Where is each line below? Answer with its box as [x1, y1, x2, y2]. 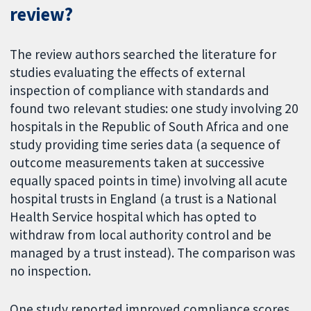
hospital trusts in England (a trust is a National [10, 190, 277, 208]
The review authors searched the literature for [10, 46, 277, 63]
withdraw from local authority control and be [10, 226, 272, 244]
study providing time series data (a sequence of [10, 136, 281, 153]
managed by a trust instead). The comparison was [10, 244, 296, 262]
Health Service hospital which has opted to [10, 208, 258, 226]
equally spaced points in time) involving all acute [10, 172, 288, 190]
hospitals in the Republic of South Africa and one [10, 118, 289, 135]
